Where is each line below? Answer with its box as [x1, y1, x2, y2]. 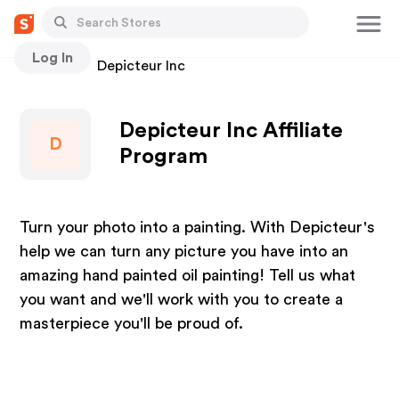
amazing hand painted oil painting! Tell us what [20, 267, 356, 283]
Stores [20, 59, 63, 73]
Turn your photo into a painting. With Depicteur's [20, 219, 376, 235]
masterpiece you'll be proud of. [20, 315, 244, 331]
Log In [32, 50, 73, 65]
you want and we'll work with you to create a [20, 291, 344, 307]
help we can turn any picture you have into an [20, 243, 349, 259]
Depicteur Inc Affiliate [119, 120, 344, 142]
